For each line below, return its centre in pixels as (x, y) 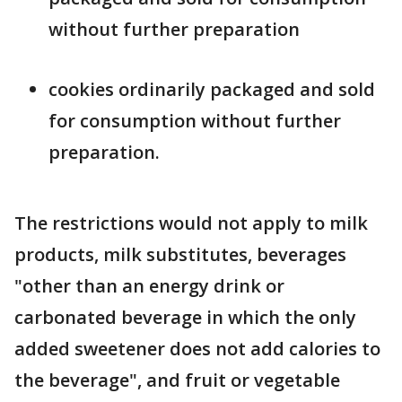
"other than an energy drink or (149, 286)
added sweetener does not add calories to (197, 349)
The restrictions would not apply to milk (191, 223)
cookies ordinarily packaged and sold (212, 90)
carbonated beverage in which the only (185, 318)
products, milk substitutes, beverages (180, 255)
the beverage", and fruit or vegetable (177, 380)
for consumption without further (195, 121)
